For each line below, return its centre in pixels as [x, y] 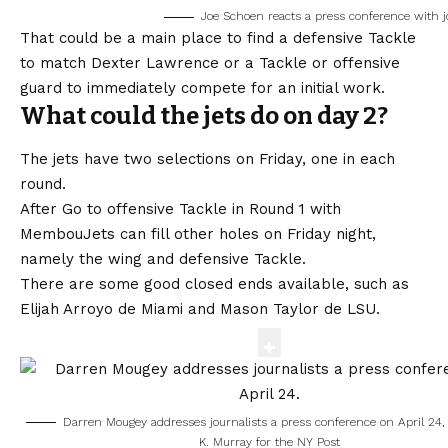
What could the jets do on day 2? [204, 116]
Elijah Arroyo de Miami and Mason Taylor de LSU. [200, 308]
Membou [51, 233]
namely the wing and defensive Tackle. [163, 258]
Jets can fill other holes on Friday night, [229, 233]
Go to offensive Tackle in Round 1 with [201, 208]
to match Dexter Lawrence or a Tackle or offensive [210, 63]
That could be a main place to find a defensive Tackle [218, 38]
